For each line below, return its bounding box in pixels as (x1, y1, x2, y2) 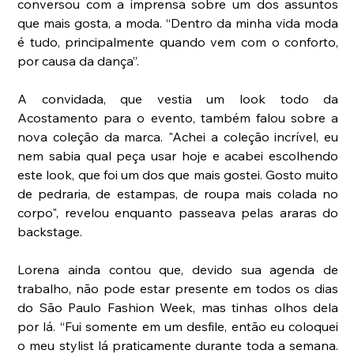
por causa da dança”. (17, 53, 140, 70)
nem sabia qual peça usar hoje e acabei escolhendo (17, 148, 339, 164)
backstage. (17, 224, 83, 240)
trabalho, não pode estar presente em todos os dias (17, 281, 339, 297)
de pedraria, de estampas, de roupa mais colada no (17, 186, 339, 202)
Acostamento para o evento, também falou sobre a (17, 110, 339, 126)
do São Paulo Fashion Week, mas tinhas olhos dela (17, 299, 339, 316)
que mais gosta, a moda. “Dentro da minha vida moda (17, 15, 339, 32)
